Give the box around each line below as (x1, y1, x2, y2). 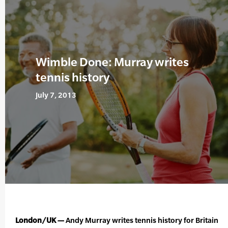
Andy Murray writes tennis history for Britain (64, 216, 218, 225)
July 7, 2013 (36, 91, 76, 100)
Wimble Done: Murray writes (36, 55, 189, 69)
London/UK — (15, 216, 64, 225)
